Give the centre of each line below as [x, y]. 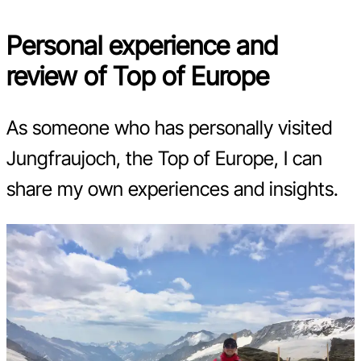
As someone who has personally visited [169, 128]
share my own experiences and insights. [172, 189]
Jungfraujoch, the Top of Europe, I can [164, 159]
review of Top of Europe [138, 76]
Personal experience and [142, 45]
